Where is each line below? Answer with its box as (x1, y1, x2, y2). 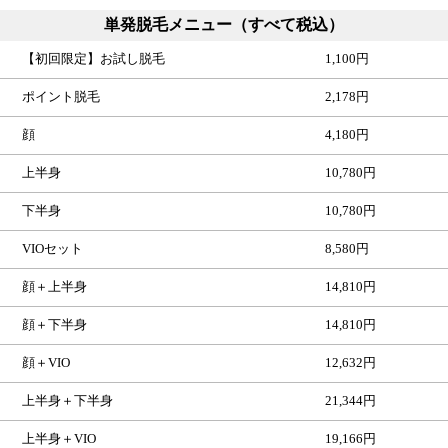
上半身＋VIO (22, 431, 97, 446)
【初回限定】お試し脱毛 (22, 51, 166, 66)
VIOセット (22, 241, 84, 256)
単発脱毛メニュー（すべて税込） (104, 15, 344, 33)
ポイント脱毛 (22, 89, 101, 104)
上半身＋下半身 (22, 393, 114, 408)
